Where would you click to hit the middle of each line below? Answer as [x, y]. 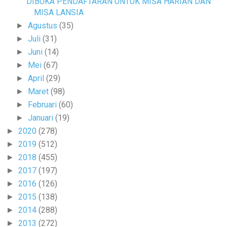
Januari [42, 118]
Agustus [44, 26]
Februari [44, 105]
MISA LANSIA [59, 13]
